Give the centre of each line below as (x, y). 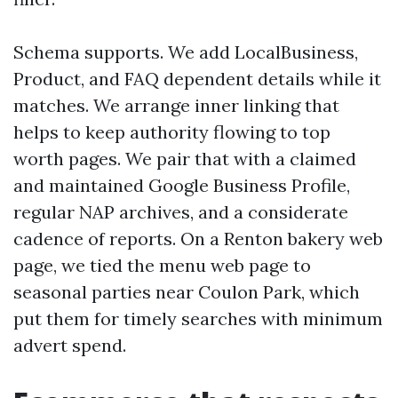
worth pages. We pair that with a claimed (185, 159)
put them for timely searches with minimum (198, 318)
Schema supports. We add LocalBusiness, (186, 52)
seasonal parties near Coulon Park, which (187, 292)
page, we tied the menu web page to (162, 265)
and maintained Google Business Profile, (182, 185)
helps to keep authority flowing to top (172, 132)
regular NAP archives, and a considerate (181, 212)
